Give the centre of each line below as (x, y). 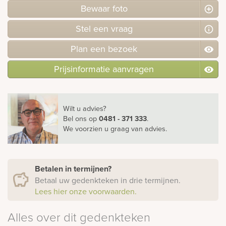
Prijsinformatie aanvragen (104, 69)
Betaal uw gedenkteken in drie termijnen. (108, 180)
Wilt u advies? (85, 108)
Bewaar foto (104, 8)
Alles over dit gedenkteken (79, 216)
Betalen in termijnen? (74, 168)
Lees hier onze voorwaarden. (86, 191)
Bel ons (76, 118)
